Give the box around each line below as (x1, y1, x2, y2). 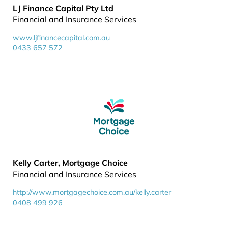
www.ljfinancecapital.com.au (13, 33, 110, 42)
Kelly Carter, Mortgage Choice (13, 158, 128, 168)
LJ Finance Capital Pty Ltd (13, 3, 113, 13)
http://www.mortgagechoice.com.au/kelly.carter (13, 188, 171, 197)
